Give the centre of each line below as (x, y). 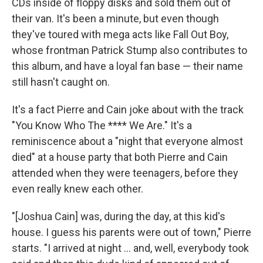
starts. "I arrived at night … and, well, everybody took (130, 248)
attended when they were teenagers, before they (125, 173)
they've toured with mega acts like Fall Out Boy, (120, 34)
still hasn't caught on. (61, 82)
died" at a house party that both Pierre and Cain (120, 157)
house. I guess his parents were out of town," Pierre (131, 232)
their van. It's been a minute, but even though (115, 18)
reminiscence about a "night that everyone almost (127, 141)
